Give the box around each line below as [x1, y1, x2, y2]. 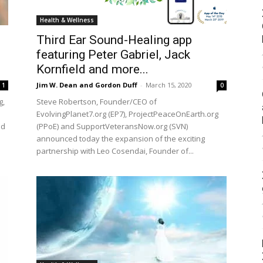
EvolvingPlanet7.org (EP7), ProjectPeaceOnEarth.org [36, 109, 218, 119]
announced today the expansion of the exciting [36, 133, 205, 144]
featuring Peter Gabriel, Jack [36, 48, 190, 62]
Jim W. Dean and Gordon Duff [36, 80, 137, 89]
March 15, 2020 [146, 80, 192, 89]
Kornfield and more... [36, 62, 149, 76]
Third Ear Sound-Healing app [36, 33, 192, 47]
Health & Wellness [40, 16, 94, 24]
